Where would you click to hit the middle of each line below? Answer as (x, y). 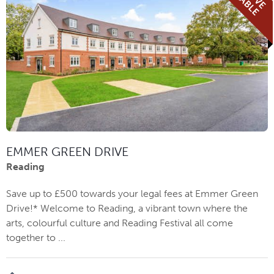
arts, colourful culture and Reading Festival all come (120, 223)
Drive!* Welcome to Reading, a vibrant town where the (127, 209)
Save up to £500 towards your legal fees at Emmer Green (132, 194)
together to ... (36, 238)
